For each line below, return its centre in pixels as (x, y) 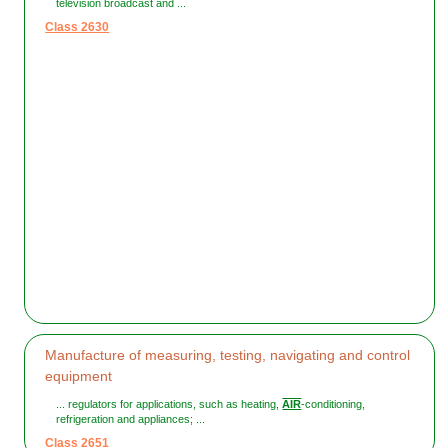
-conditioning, (333, 404)
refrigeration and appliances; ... (131, 419)
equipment (79, 376)
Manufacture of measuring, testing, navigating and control (228, 355)
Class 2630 (77, 27)
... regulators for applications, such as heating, (169, 404)
